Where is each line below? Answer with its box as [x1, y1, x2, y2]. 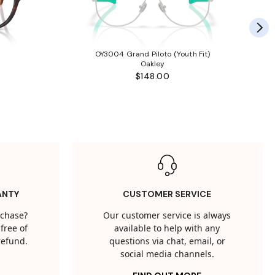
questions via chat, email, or [109, 235, 225, 249]
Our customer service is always [103, 209, 231, 223]
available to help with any [114, 222, 220, 236]
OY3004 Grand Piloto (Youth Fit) [95, 49, 211, 60]
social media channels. [120, 248, 214, 261]
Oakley [140, 59, 165, 69]
